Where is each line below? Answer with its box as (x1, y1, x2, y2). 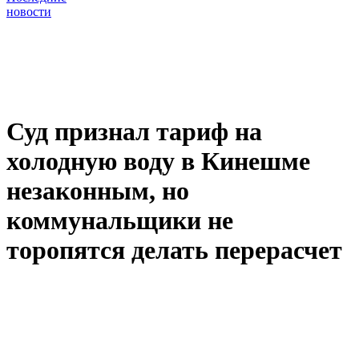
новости (6, 5, 51, 19)
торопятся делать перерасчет (6, 235, 342, 264)
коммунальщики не (6, 205, 233, 235)
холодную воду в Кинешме (6, 146, 310, 175)
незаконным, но (6, 175, 189, 205)
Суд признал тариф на (6, 116, 262, 146)
